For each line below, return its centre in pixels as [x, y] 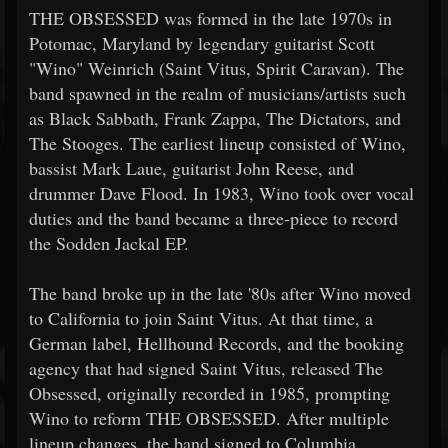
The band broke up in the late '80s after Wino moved [220, 293]
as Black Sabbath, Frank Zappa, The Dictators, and [215, 118]
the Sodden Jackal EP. [109, 243]
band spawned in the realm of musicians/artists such [217, 93]
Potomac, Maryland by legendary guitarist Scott [202, 43]
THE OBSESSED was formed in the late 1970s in [210, 18]
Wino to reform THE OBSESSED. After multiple [209, 418]
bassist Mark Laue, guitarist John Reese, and [191, 168]
